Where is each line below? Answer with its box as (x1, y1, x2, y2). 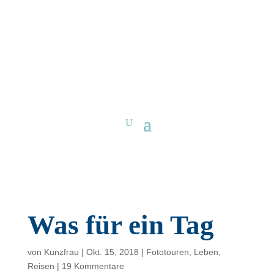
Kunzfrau (43, 247, 79, 257)
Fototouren (146, 247, 189, 257)
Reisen (27, 261, 54, 271)
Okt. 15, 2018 (86, 247, 139, 257)
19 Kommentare (61, 261, 124, 271)
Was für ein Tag (27, 210, 214, 240)
